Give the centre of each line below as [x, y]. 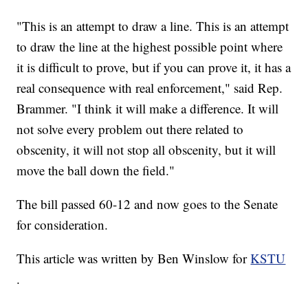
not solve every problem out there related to [130, 129]
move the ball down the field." [96, 170]
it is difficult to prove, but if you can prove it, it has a [154, 67]
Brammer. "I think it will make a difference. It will [148, 109]
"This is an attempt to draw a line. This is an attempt [153, 26]
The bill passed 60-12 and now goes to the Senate [147, 204]
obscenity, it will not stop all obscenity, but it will [146, 150]
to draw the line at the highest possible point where [150, 47]
